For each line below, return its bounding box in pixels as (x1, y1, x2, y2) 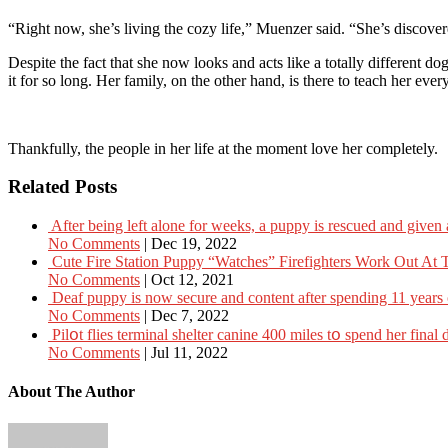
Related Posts (8, 176, 117, 198)
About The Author (8, 383, 135, 401)
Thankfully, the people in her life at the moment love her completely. (8, 139, 438, 157)
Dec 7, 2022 (151, 307, 229, 325)
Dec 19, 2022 (151, 235, 237, 253)
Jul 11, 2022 (151, 344, 228, 362)
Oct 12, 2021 (151, 271, 234, 289)
